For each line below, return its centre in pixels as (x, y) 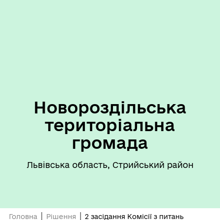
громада (110, 142)
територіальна (110, 125)
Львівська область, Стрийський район (110, 165)
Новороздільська (110, 107)
